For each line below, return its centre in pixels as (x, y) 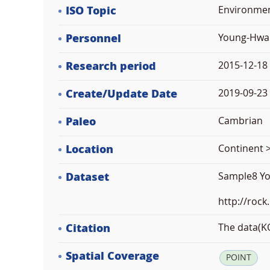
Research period (111, 66)
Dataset (87, 177)
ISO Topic (91, 11)
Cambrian (240, 121)
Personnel (93, 39)
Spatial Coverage (112, 256)
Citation (88, 228)
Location (89, 149)
